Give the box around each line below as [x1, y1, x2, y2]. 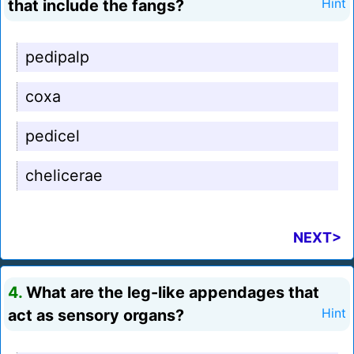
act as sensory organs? [8, 306, 184, 326]
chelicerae [25, 166, 103, 186]
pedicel [25, 126, 80, 146]
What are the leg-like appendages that [22, 283, 319, 303]
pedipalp [25, 47, 89, 67]
